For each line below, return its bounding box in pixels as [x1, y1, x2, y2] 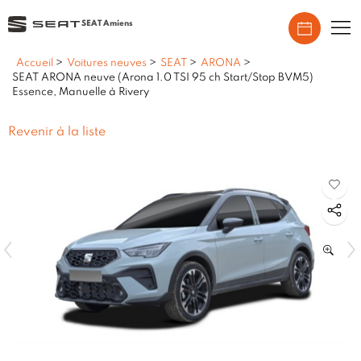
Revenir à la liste [8, 126, 106, 139]
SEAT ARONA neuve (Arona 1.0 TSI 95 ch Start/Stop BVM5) [12, 73, 313, 83]
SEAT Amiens [81, 19, 133, 28]
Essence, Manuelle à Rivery [12, 87, 149, 98]
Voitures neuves [67, 58, 147, 68]
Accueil [16, 58, 56, 68]
